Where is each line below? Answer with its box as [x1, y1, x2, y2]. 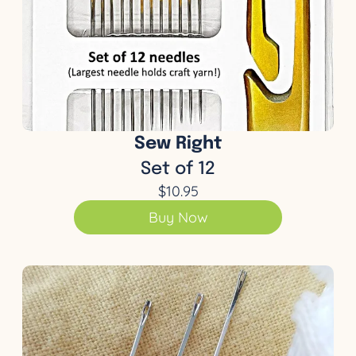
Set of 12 [141, 160, 215, 178]
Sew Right [133, 134, 222, 153]
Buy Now [148, 207, 208, 226]
